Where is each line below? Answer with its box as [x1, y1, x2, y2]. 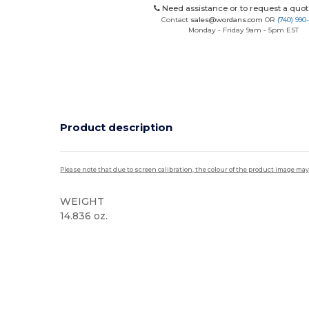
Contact [161, 14, 191, 24]
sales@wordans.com [190, 14, 263, 24]
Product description [60, 121, 173, 134]
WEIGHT [60, 195, 105, 208]
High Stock [64, 233, 105, 243]
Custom [116, 233, 146, 243]
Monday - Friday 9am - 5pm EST [188, 25, 299, 34]
